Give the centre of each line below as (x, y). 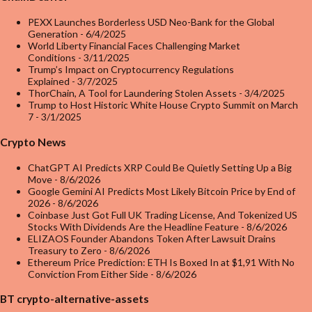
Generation (53, 34)
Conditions (52, 57)
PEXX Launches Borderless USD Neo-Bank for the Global (151, 22)
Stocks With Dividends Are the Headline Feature (133, 226)
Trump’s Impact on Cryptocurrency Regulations (131, 69)
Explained (49, 81)
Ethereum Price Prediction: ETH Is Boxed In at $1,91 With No (161, 262)
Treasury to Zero (65, 250)
